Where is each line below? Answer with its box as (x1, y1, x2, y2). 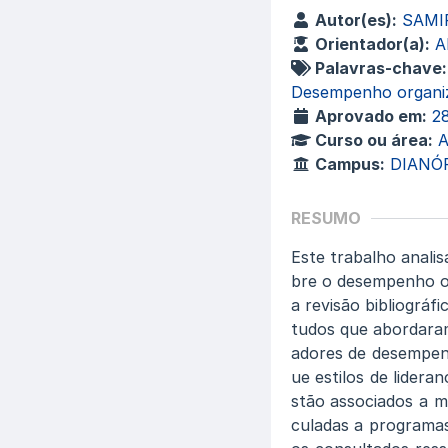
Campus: (310, 154, 385, 174)
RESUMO (290, 208, 361, 228)
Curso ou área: (310, 130, 433, 150)
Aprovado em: (310, 106, 427, 126)
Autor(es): (310, 10, 397, 30)
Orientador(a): (310, 34, 430, 54)
